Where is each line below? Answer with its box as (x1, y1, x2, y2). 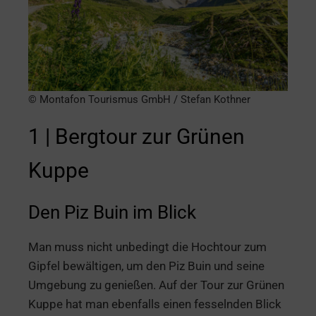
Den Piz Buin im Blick (28, 201, 196, 223)
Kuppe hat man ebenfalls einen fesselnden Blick (28, 296, 281, 311)
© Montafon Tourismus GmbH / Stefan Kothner (28, 92, 250, 106)
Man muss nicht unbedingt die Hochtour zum (28, 239, 267, 254)
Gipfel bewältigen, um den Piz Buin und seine (28, 258, 265, 273)
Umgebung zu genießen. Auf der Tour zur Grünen (28, 277, 284, 292)
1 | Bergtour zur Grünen (28, 123, 245, 149)
